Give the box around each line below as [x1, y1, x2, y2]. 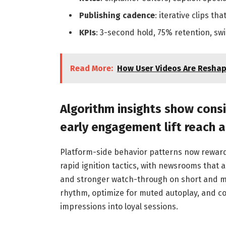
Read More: [70, 64, 113, 74]
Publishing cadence [79, 10, 155, 20]
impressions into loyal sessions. [60, 201, 178, 211]
